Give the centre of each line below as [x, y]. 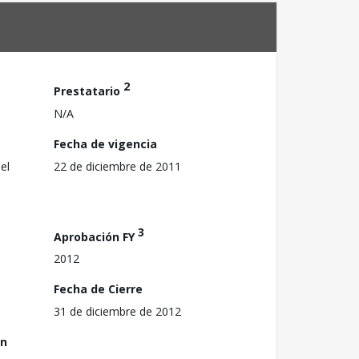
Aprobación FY [96, 236]
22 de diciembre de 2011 [117, 166]
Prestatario [89, 91]
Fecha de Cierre [98, 289]
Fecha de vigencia [105, 143]
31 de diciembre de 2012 [117, 312]
